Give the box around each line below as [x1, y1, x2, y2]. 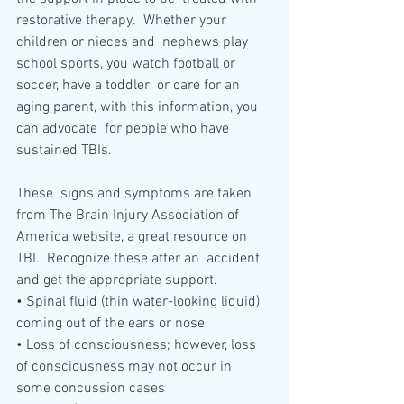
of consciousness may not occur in [16, 358, 235, 377]
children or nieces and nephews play [16, 33, 252, 52]
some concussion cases [16, 380, 165, 399]
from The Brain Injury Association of [16, 207, 246, 225]
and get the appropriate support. [16, 271, 217, 290]
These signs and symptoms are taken [16, 185, 255, 204]
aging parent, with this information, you [16, 98, 262, 117]
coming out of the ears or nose [16, 315, 205, 334]
